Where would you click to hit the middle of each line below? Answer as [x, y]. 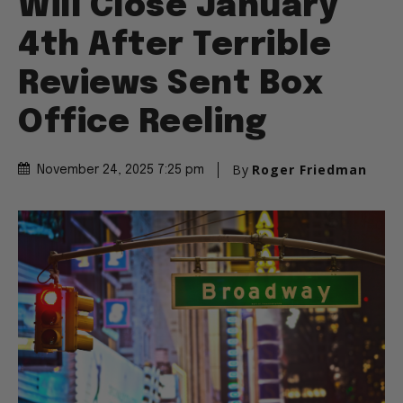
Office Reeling [142, 124]
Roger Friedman [309, 170]
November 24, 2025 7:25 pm [121, 170]
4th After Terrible [175, 46]
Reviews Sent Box [170, 85]
